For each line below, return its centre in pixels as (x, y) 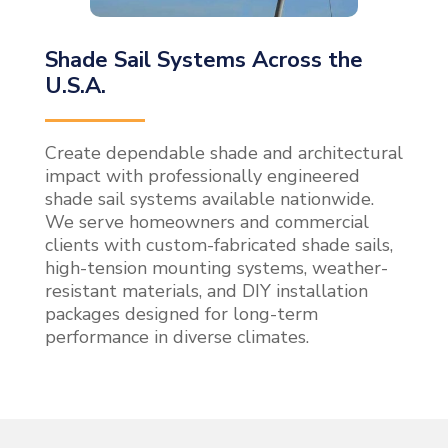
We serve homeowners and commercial (206, 221)
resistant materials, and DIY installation (206, 290)
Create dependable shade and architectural (223, 152)
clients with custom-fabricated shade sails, (218, 244)
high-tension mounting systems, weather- (216, 267)
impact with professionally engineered (202, 175)
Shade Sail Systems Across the (203, 59)
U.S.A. (75, 85)
